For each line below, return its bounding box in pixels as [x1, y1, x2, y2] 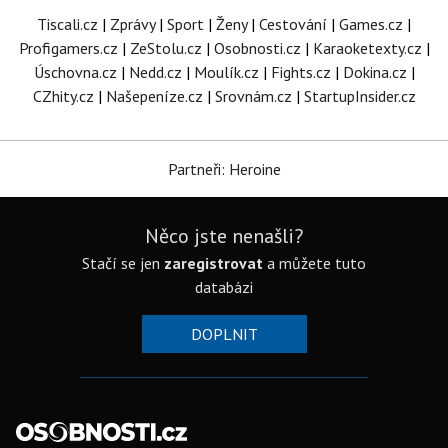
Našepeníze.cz [105, 86, 203, 106]
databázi [195, 277, 253, 297]
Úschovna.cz [33, 62, 117, 82]
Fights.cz [270, 62, 331, 82]
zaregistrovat [164, 253, 263, 273]
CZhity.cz [32, 86, 94, 106]
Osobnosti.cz [213, 38, 301, 58]
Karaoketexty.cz [312, 38, 422, 58]
